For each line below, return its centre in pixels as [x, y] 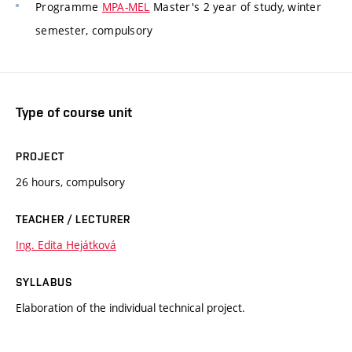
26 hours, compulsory [70, 181]
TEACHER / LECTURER [73, 219]
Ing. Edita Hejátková [66, 244]
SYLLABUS [44, 282]
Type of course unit [74, 112]
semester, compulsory [94, 31]
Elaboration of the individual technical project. [130, 307]
